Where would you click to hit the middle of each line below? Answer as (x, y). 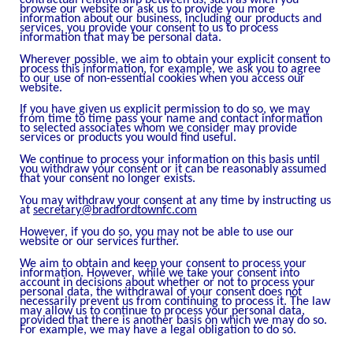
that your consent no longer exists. (108, 179)
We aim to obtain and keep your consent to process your (163, 264)
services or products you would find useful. (128, 138)
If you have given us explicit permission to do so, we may (165, 110)
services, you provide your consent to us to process (149, 28)
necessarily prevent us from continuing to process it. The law (175, 301)
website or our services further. (99, 242)
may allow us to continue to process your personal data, (162, 311)
